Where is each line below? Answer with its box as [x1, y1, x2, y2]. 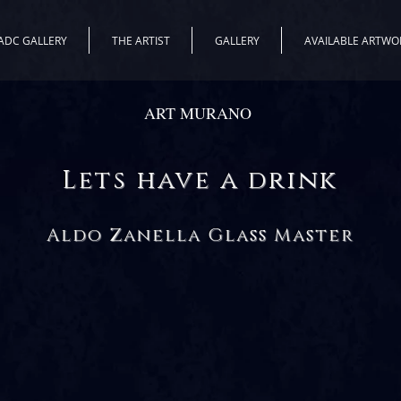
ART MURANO [144, 102, 257, 124]
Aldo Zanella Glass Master [47, 224, 354, 247]
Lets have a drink [61, 164, 338, 197]
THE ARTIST [111, 33, 170, 47]
